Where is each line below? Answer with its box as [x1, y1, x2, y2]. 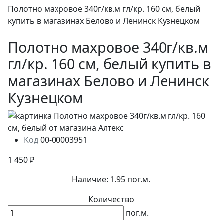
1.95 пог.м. [110, 174, 150, 185]
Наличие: [72, 174, 108, 185]
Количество [88, 194, 134, 205]
